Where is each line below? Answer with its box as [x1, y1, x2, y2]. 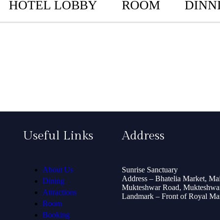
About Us [43, 165, 74, 174]
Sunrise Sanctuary [121, 165, 178, 174]
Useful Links [23, 129, 94, 143]
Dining [43, 177, 65, 186]
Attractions [43, 188, 77, 197]
